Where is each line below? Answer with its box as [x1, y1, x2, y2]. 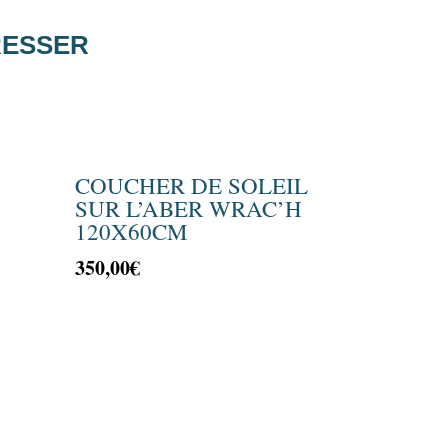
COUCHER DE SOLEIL [75, 170, 309, 201]
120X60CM [75, 216, 188, 247]
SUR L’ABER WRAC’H [75, 193, 303, 224]
